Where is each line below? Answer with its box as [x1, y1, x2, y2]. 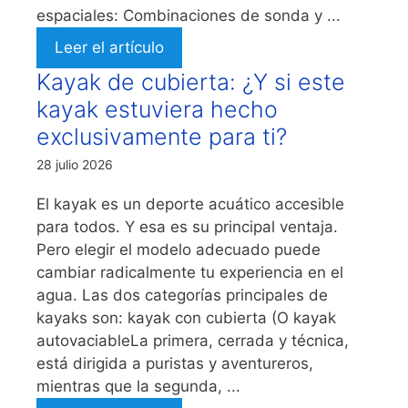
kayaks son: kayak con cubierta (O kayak [36, 308, 336, 327]
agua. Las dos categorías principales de [36, 285, 328, 304]
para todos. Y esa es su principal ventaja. [36, 217, 338, 236]
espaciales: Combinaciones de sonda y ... [36, 5, 341, 25]
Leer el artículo [55, 37, 164, 56]
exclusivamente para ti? [36, 122, 287, 150]
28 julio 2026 [36, 156, 113, 172]
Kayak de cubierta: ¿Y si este [36, 67, 345, 96]
